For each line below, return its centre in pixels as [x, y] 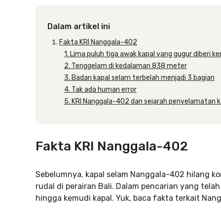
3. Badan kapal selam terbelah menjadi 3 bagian [139, 78]
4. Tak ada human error [100, 90]
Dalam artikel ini [79, 26]
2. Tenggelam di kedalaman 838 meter [126, 66]
